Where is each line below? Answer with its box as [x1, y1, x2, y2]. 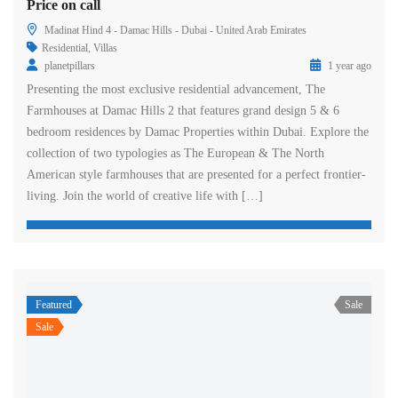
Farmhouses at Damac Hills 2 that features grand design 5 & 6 [27, 104, 339, 117]
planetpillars [44, 60, 95, 72]
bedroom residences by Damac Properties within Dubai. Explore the [27, 125, 369, 139]
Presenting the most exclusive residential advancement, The [27, 83, 325, 96]
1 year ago [325, 60, 371, 72]
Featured [36, 298, 72, 311]
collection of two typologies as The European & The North [27, 147, 324, 160]
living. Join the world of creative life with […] [27, 189, 263, 203]
